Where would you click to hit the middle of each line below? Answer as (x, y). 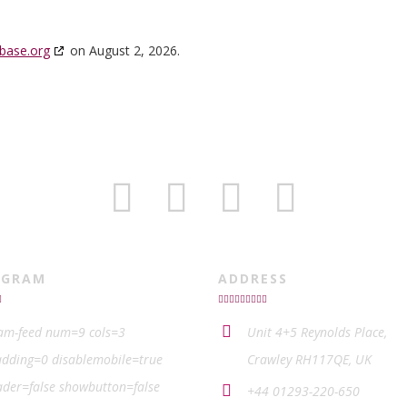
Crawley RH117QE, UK (309, 360)
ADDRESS (253, 279)
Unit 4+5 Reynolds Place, (317, 333)
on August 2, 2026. (123, 50)
